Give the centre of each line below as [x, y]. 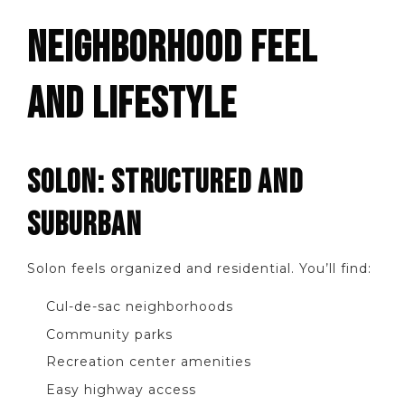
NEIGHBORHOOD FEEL [172, 48]
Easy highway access [121, 389]
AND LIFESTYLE [132, 104]
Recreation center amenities [149, 362]
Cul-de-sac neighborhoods [140, 307]
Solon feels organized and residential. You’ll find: [199, 268]
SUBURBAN [85, 225]
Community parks [109, 334]
